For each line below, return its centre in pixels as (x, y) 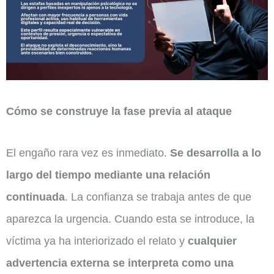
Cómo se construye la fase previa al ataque (119, 111)
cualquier (212, 240)
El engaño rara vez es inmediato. (88, 152)
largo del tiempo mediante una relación (108, 174)
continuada (35, 196)
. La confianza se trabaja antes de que (158, 196)
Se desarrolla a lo (216, 152)
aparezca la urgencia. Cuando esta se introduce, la (130, 218)
